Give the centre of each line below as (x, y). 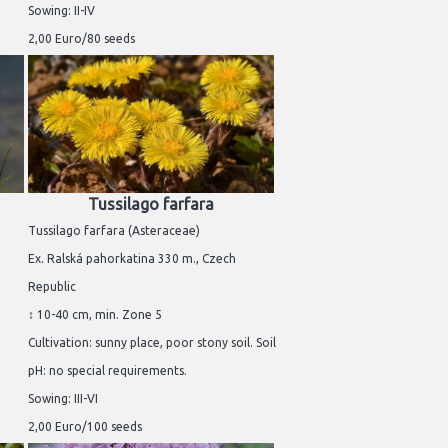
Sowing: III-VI (63, 399)
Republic (52, 287)
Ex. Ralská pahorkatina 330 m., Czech (132, 259)
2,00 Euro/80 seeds (81, 39)
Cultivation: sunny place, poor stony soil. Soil (152, 343)
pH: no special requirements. (107, 371)
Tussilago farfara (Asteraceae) (114, 231)
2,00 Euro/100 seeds (85, 427)
